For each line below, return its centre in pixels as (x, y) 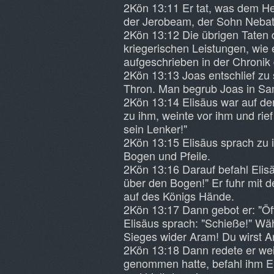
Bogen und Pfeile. (167, 155)
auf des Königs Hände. (179, 196)
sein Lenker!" (155, 128)
